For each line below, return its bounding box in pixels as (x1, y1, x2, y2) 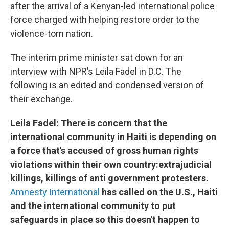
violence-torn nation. (10, 28, 93, 39)
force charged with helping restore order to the (10, 14, 199, 25)
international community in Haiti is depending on (10, 131, 216, 142)
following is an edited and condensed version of (10, 80, 204, 90)
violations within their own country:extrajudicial (10, 159, 212, 170)
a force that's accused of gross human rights (10, 145, 198, 156)
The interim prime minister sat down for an (10, 52, 183, 63)
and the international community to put (10, 200, 176, 211)
